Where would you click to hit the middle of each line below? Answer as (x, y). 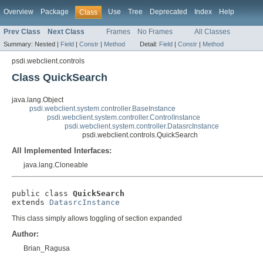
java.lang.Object (38, 100)
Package (55, 12)
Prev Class (22, 32)
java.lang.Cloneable (56, 165)
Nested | (48, 44)
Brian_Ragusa (47, 249)
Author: (25, 234)
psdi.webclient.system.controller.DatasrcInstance (142, 127)
